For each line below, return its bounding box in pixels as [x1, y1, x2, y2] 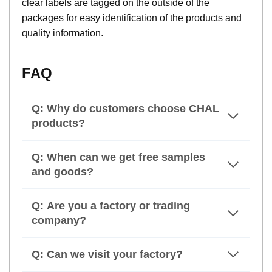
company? [32, 214, 86, 226]
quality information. [22, 27, 103, 38]
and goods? [32, 165, 93, 178]
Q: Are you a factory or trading [32, 199, 190, 212]
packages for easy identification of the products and [22, 12, 242, 23]
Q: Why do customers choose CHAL [32, 102, 219, 115]
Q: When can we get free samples [32, 151, 205, 163]
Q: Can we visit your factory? [32, 248, 183, 260]
